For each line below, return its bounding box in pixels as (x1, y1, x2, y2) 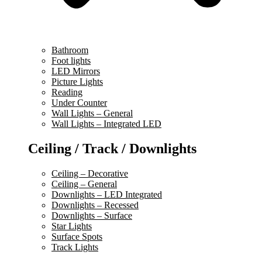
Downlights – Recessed (51, 199, 139, 210)
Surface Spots (51, 231, 102, 242)
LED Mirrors (51, 65, 100, 76)
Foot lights (51, 55, 91, 65)
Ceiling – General (51, 178, 117, 189)
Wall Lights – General (51, 108, 133, 118)
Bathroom (51, 44, 88, 55)
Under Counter (51, 97, 107, 108)
